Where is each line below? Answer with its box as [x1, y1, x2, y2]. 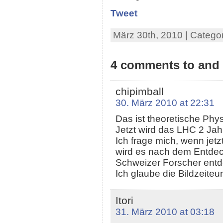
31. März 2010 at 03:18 [115, 207, 215, 218]
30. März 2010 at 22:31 [115, 98, 215, 109]
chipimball [115, 86, 164, 98]
